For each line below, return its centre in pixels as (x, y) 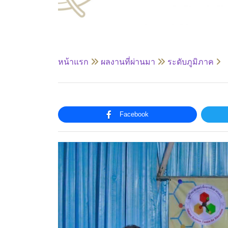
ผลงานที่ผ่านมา (128, 62)
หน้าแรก (73, 62)
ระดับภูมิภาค (191, 62)
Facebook (134, 114)
